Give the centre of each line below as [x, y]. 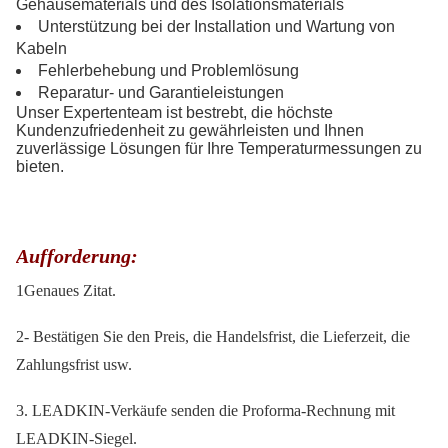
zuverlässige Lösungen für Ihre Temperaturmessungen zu [219, 149]
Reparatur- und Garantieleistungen [161, 93]
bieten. [40, 167]
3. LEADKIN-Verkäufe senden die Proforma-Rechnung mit [205, 411]
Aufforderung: [77, 256]
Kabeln [41, 49]
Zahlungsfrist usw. [74, 365]
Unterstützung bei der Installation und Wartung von [216, 27]
